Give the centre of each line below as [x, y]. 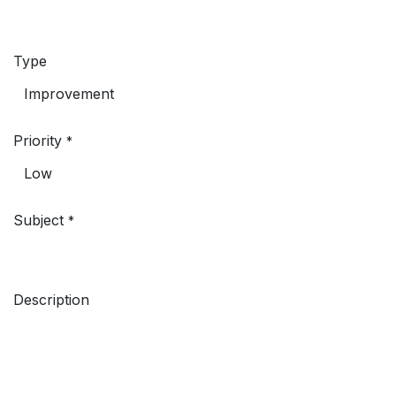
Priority [38, 140]
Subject [38, 220]
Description [51, 299]
